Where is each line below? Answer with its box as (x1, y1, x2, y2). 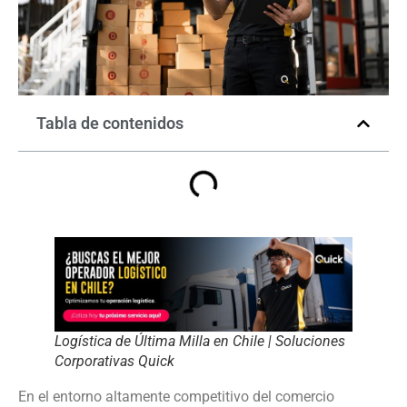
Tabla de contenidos (36, 114, 184, 134)
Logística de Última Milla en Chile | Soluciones (55, 332, 345, 350)
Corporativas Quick (55, 352, 174, 370)
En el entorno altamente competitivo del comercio (18, 387, 334, 405)
